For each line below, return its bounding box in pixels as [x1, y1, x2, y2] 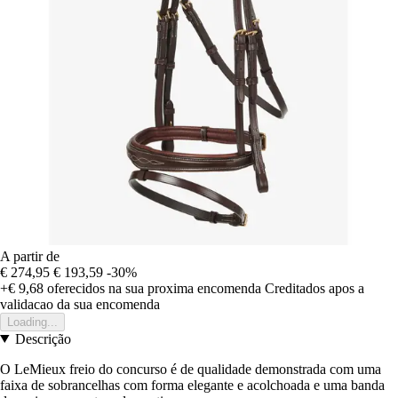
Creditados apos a [265, 280, 364, 296]
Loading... [7, 314, 58, 329]
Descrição [14, 330, 71, 346]
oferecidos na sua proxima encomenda [44, 280, 261, 296]
